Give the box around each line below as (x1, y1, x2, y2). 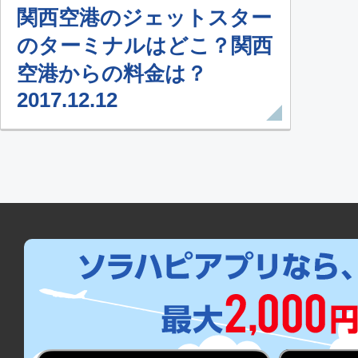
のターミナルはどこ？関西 (17, 33, 272, 58)
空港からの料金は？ (17, 61, 207, 86)
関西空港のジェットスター (17, 5, 272, 30)
